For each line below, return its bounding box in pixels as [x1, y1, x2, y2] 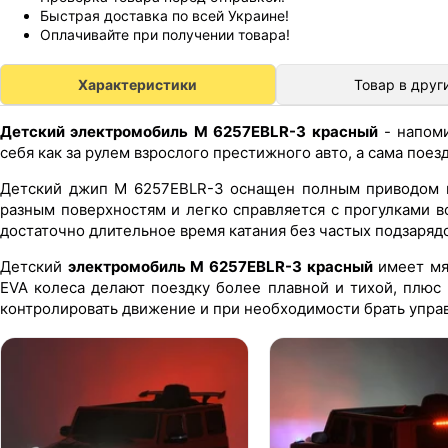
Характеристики [78, 76, 198, 94]
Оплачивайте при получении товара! [40, 26, 290, 44]
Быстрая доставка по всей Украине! [40, 7, 289, 25]
